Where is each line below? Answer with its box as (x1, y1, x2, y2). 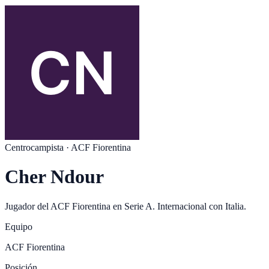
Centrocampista (5, 142, 64, 153)
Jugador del (5, 201, 50, 211)
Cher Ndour (5, 166, 104, 188)
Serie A (124, 201, 153, 211)
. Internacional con (153, 201, 223, 211)
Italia (225, 201, 244, 211)
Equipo (5, 221, 32, 232)
